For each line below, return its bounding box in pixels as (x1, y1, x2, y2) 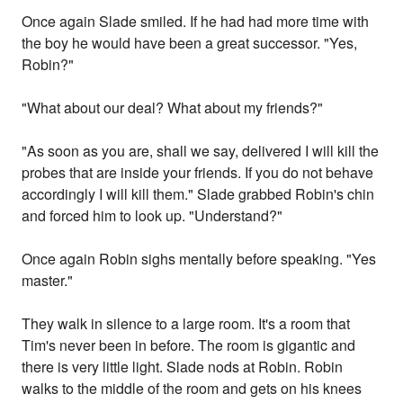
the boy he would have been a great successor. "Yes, (22, 32, 358, 54)
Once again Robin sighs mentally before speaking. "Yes (22, 248, 377, 270)
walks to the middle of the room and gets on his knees (22, 378, 363, 399)
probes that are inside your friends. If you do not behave (22, 162, 374, 184)
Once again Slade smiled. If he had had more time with (22, 11, 370, 32)
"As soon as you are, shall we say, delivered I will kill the (22, 140, 380, 162)
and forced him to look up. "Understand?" (22, 205, 283, 227)
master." (22, 270, 74, 291)
